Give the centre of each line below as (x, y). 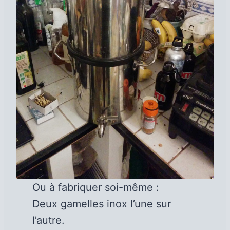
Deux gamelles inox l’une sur (101, 204)
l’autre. (48, 221)
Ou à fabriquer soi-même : (95, 188)
